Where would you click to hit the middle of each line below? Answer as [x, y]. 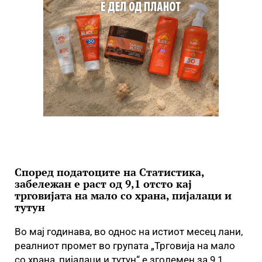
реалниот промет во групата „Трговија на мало [125, 246]
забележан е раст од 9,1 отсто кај [103, 184]
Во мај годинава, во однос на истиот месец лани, [129, 232]
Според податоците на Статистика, [109, 172]
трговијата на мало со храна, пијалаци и [123, 195]
